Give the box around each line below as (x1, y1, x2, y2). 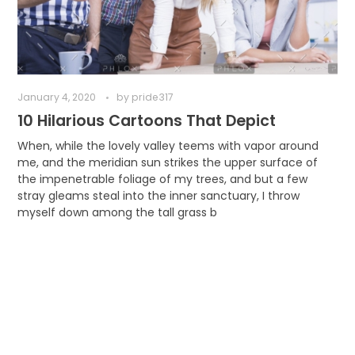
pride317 (131, 90, 174, 105)
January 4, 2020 (17, 90, 96, 105)
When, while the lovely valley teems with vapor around (17, 137, 319, 154)
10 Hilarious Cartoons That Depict (17, 109, 276, 132)
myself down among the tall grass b (17, 204, 217, 220)
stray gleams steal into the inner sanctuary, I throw (17, 187, 300, 204)
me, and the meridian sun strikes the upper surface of (17, 154, 318, 170)
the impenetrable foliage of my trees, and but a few (17, 170, 307, 187)
